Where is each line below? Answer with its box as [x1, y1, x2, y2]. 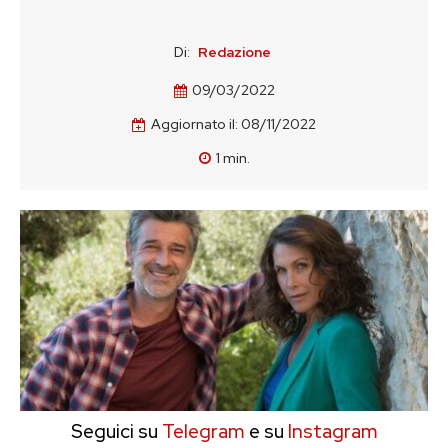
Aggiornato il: [151, 115, 238, 134]
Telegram [157, 419, 245, 444]
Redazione [198, 43, 271, 61]
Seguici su [70, 419, 158, 444]
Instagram [287, 419, 378, 444]
